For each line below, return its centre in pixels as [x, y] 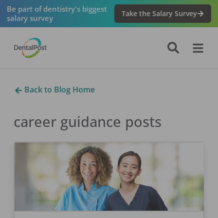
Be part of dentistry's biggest [57, 9]
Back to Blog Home [58, 89]
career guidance [67, 122]
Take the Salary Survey [160, 14]
